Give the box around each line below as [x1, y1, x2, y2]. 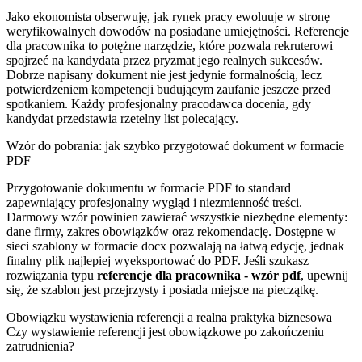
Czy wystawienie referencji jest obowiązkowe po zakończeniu [6, 324, 324, 339]
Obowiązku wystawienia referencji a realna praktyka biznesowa [6, 309, 332, 324]
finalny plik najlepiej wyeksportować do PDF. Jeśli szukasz [6, 253, 309, 267]
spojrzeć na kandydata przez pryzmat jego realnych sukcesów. [6, 53, 322, 67]
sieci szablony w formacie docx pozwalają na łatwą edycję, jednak [6, 238, 344, 253]
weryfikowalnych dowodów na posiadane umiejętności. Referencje [6, 23, 349, 38]
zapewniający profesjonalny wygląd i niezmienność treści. [6, 195, 302, 209]
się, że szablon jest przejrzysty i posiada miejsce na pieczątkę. [6, 282, 318, 297]
